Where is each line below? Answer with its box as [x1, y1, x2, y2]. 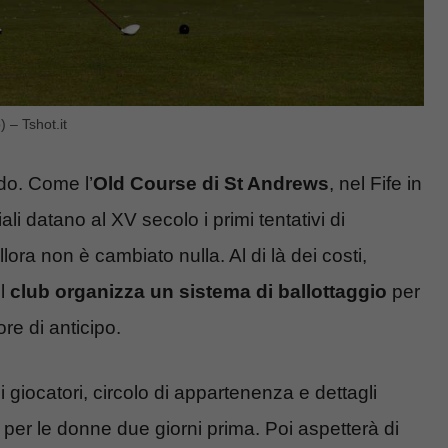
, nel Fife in [329, 173, 422, 195]
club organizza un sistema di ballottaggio [10, 281, 387, 303]
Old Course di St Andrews [93, 173, 329, 195]
